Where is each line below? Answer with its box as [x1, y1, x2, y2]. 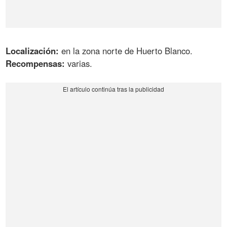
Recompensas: [6, 57, 65, 70]
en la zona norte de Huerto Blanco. [59, 45, 193, 57]
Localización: [6, 45, 59, 57]
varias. [65, 57, 93, 70]
